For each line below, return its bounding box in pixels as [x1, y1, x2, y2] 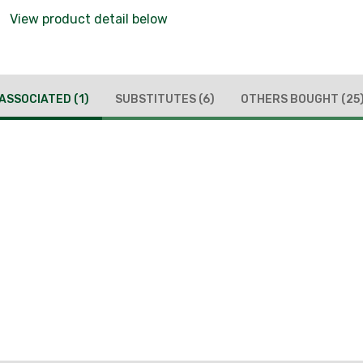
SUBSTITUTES [115, 92, 199, 106]
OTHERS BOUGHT [241, 92, 341, 106]
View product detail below [10, 11, 168, 27]
